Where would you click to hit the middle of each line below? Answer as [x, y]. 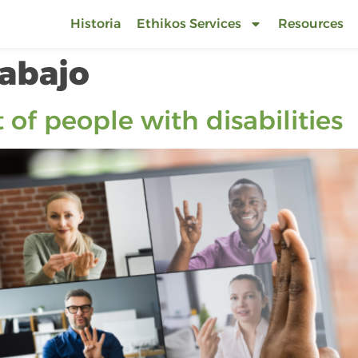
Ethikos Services [189, 24]
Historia [95, 24]
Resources [311, 24]
